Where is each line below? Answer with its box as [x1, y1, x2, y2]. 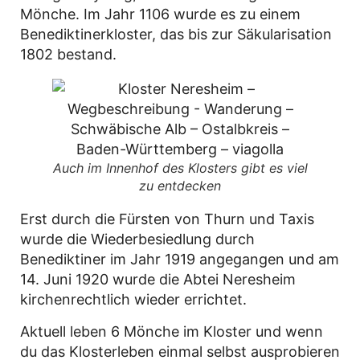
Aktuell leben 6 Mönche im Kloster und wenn [20, 322, 323, 340]
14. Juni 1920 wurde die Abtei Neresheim [20, 271, 296, 288]
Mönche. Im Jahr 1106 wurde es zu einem [20, 6, 301, 23]
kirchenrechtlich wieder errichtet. [20, 291, 247, 309]
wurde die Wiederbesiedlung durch [20, 231, 255, 248]
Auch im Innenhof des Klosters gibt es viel [52, 160, 308, 177]
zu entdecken [139, 178, 221, 194]
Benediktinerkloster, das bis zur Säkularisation [20, 26, 332, 43]
